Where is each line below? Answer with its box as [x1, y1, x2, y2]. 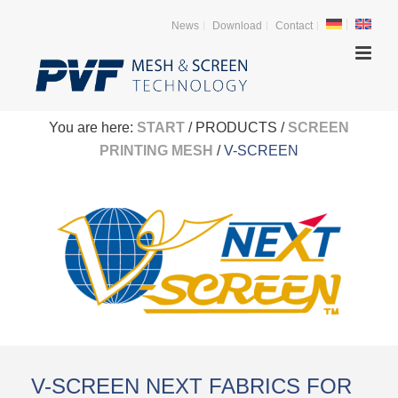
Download [212, 20, 262, 32]
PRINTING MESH [99, 143, 213, 158]
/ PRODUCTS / [185, 120, 288, 135]
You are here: [49, 120, 137, 135]
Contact [275, 20, 313, 32]
